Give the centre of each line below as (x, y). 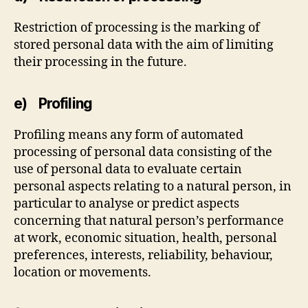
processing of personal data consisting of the (143, 152)
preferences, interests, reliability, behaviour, (143, 255)
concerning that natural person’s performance (149, 221)
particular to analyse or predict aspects (126, 203)
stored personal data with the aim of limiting (144, 45)
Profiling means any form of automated (129, 135)
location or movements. (82, 272)
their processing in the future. (100, 62)
